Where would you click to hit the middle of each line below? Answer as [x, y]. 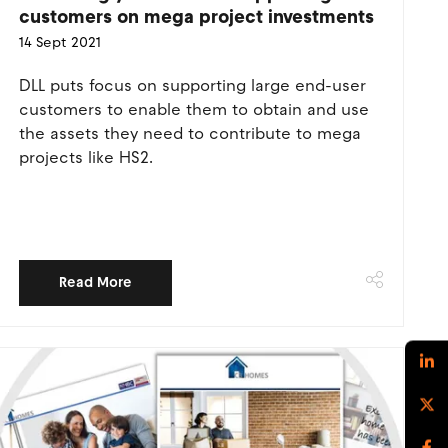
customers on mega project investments [196, 17]
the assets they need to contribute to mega [189, 133]
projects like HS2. [85, 157]
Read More [95, 282]
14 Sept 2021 [59, 42]
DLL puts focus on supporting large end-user [192, 85]
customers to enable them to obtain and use [193, 109]
